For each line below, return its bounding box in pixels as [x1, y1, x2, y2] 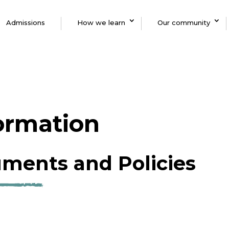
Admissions [6, 18, 45, 27]
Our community [157, 18, 210, 27]
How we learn [77, 18, 125, 27]
